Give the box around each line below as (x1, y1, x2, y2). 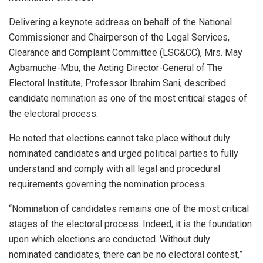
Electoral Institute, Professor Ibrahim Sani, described (9, 77, 226, 89)
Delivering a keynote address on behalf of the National (9, 16, 232, 28)
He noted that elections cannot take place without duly (9, 132, 230, 144)
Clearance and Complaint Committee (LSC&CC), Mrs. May (9, 46, 242, 58)
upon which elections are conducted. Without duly (9, 233, 210, 245)
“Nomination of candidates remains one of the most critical (9, 203, 249, 214)
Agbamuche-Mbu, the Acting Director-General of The (9, 62, 222, 73)
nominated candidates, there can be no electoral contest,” (9, 248, 242, 260)
